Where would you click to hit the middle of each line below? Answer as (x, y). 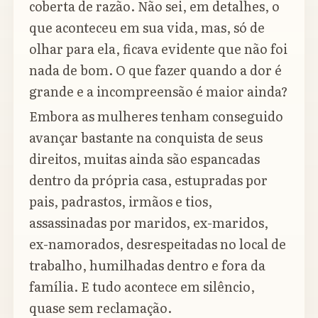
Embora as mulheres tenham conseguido (156, 116)
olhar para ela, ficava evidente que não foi (158, 48)
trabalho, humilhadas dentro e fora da (147, 265)
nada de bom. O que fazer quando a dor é (155, 70)
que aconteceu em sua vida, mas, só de (147, 27)
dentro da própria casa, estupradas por (148, 180)
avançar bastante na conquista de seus (146, 138)
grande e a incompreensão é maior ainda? (159, 91)
